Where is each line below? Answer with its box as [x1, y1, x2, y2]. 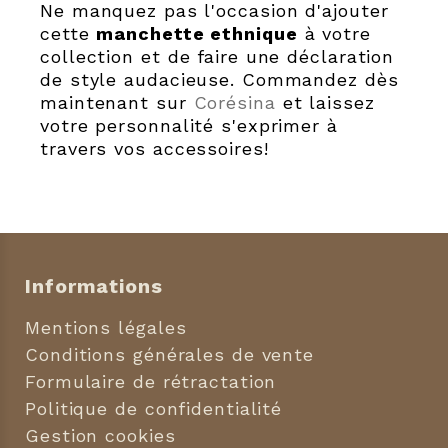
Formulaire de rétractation [25, 371, 277, 393]
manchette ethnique [96, 23, 298, 45]
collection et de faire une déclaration [40, 46, 395, 68]
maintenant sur [40, 92, 194, 114]
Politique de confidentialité [25, 398, 283, 420]
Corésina [193, 92, 276, 114]
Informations [25, 274, 163, 299]
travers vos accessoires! [40, 138, 269, 160]
